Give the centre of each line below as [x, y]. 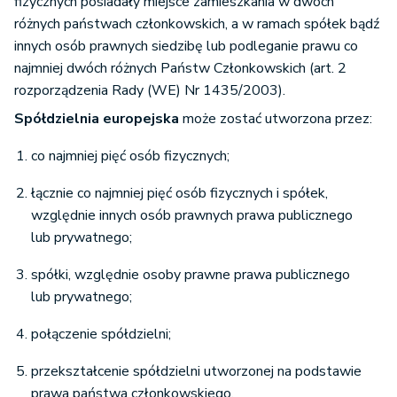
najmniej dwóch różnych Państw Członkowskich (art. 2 [180, 69]
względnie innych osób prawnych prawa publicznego [192, 216]
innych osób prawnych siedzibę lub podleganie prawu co [186, 47]
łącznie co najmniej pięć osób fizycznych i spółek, [179, 194]
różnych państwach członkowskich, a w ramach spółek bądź [197, 24]
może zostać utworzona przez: [276, 119]
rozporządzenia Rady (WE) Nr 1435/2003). [150, 91]
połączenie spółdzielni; [101, 335]
